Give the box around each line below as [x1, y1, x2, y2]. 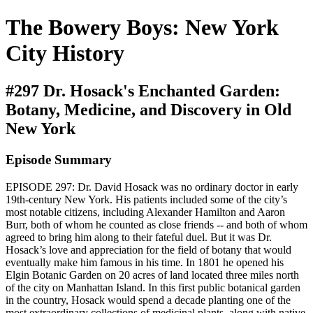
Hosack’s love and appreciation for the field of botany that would [6, 243, 291, 256]
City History [6, 41, 124, 66]
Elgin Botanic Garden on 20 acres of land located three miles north [6, 268, 299, 281]
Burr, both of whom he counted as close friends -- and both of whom [6, 218, 307, 231]
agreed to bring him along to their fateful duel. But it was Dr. [6, 231, 272, 243]
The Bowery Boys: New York [6, 15, 279, 41]
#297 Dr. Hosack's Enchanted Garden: [6, 81, 280, 100]
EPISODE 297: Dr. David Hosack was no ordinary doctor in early [6, 180, 298, 193]
